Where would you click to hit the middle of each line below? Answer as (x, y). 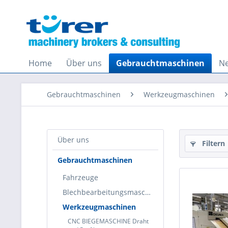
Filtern (212, 143)
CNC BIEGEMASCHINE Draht (108, 221)
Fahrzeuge (80, 177)
